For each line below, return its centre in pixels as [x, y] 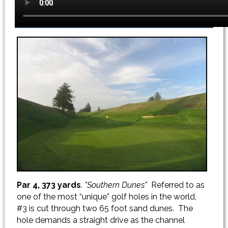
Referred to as [177, 185]
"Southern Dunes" [117, 185]
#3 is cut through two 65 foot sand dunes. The [105, 208]
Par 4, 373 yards [49, 185]
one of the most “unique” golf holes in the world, [106, 196]
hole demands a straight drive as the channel [101, 220]
